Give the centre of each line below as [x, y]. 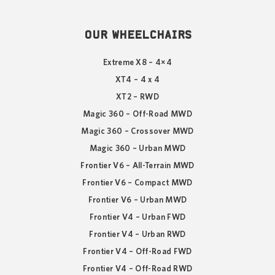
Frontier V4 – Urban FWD [137, 217]
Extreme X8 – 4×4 [137, 62]
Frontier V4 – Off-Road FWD [137, 251]
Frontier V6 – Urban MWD [137, 200]
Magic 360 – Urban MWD [137, 148]
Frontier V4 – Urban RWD [137, 234]
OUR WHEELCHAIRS [137, 34]
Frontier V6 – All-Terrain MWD [137, 165]
